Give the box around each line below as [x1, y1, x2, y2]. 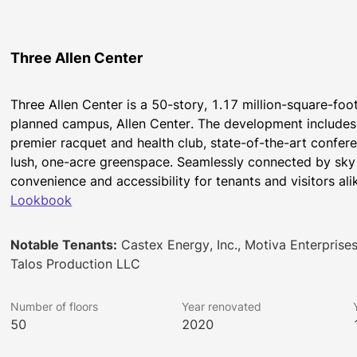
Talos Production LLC [10, 256, 141, 272]
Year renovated [181, 300, 261, 313]
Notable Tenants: [10, 237, 118, 253]
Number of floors [10, 300, 99, 313]
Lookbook [10, 192, 73, 208]
